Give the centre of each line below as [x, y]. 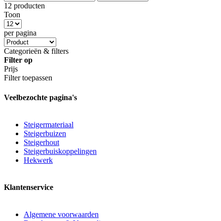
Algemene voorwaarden [61, 215]
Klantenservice [29, 187]
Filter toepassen [28, 78]
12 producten [24, 6]
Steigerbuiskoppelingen [60, 151]
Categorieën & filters [36, 51]
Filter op [18, 60]
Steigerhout [41, 142]
